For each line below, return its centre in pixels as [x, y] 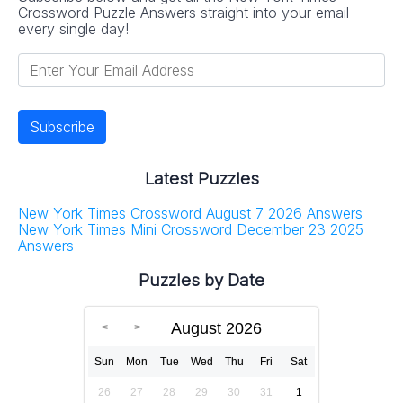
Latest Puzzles [201, 179]
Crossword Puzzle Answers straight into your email [184, 12]
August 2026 [216, 328]
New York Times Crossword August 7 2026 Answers [190, 214]
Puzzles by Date [201, 280]
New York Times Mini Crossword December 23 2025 [191, 230]
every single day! [73, 28]
